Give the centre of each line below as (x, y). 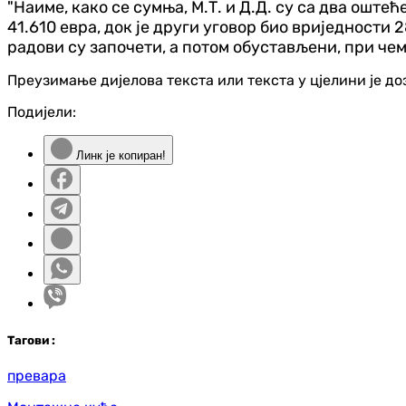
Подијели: (42, 112)
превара (37, 375)
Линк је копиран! (119, 156)
